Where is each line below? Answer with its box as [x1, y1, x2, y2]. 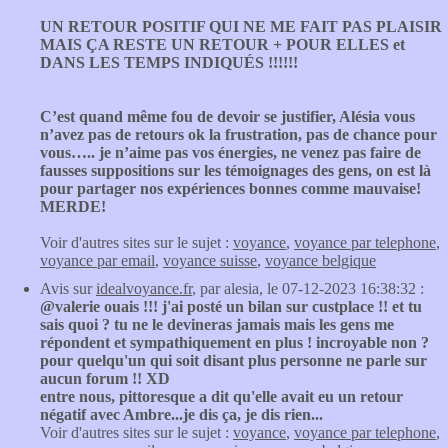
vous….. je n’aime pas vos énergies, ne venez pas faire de [40, 144, 421, 161]
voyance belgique [265, 252, 376, 269]
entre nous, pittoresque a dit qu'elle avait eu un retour [40, 388, 403, 405]
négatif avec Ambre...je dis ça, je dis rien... [40, 406, 323, 423]
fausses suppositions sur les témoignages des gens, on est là [40, 162, 431, 179]
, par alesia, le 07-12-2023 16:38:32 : [192, 280, 424, 297]
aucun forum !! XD [40, 370, 170, 387]
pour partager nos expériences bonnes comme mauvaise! [40, 180, 421, 197]
